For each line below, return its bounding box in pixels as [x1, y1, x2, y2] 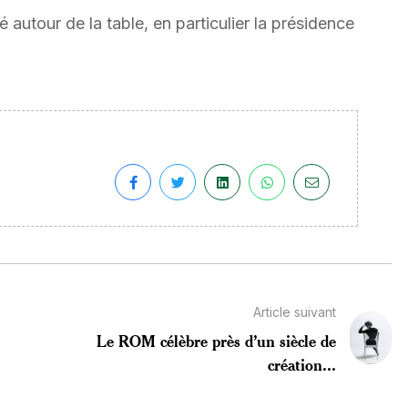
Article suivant [252, 303, 336, 320]
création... [267, 353, 336, 374]
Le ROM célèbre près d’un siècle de [96, 330, 336, 351]
